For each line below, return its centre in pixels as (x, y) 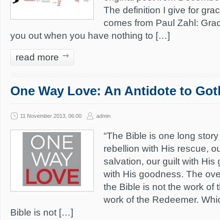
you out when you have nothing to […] (90, 36)
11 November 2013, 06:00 (51, 116)
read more (37, 57)
